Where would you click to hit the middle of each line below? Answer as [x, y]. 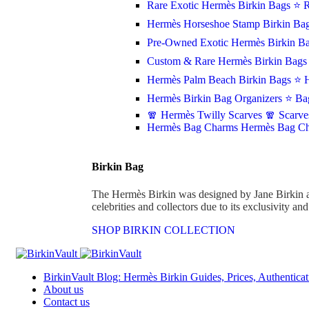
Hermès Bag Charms [194, 127]
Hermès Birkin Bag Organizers [216, 98]
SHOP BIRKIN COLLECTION [163, 230]
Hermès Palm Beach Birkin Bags [220, 80]
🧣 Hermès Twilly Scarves [206, 115]
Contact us [67, 301]
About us [63, 289]
